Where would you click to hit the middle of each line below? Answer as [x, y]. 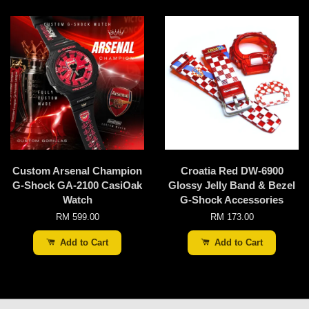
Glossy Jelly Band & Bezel [232, 186]
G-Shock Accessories [232, 200]
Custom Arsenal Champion [77, 171]
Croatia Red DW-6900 [232, 171]
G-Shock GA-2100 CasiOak [77, 186]
